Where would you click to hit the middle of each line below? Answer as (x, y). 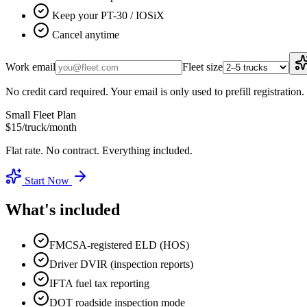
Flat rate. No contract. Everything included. (99, 150)
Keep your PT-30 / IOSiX (107, 15)
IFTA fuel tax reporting (99, 284)
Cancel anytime (84, 34)
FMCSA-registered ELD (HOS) (119, 245)
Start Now (47, 180)
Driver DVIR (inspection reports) (121, 265)
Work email (30, 66)
